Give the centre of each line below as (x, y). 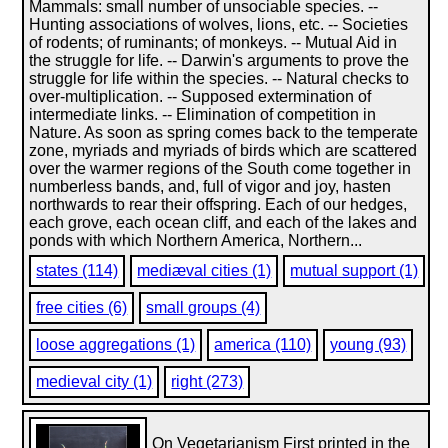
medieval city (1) (94, 381)
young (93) (368, 344)
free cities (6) (82, 307)
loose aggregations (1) (116, 344)
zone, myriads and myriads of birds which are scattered (223, 150)
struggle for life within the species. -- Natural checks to (219, 78)
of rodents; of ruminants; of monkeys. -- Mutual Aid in (213, 42)
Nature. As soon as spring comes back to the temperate (224, 132)
